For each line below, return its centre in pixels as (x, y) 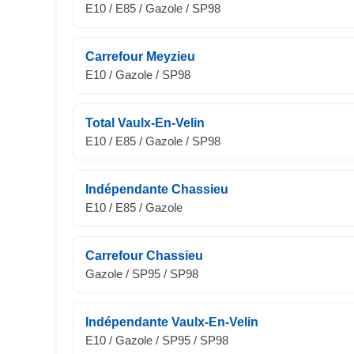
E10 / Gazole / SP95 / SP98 (157, 340)
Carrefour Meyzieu (140, 56)
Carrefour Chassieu (144, 256)
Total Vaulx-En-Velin (145, 123)
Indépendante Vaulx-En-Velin (172, 322)
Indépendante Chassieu (157, 189)
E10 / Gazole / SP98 (138, 75)
